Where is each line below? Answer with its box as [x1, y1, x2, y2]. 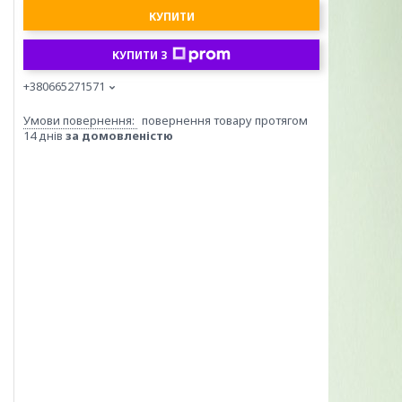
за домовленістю [66, 127, 173, 144]
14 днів [23, 127, 66, 144]
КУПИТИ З [112, 47, 168, 63]
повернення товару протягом [142, 112, 308, 128]
